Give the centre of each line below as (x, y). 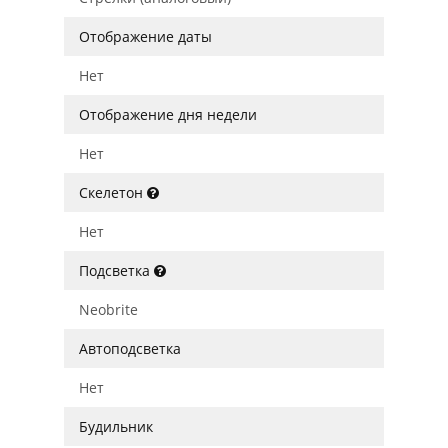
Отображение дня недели (168, 114)
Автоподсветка (130, 348)
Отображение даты (145, 36)
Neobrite (108, 309)
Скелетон (113, 192)
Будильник (116, 426)
